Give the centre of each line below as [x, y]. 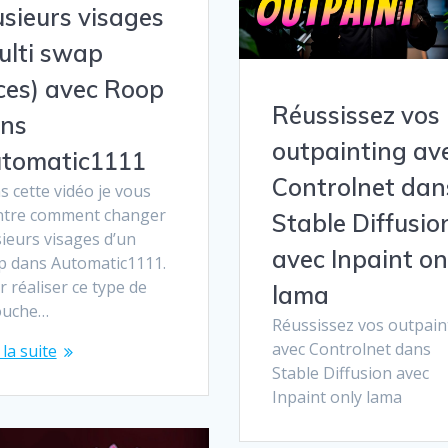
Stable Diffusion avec [350, 373]
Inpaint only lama [336, 397]
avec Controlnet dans [351, 349]
